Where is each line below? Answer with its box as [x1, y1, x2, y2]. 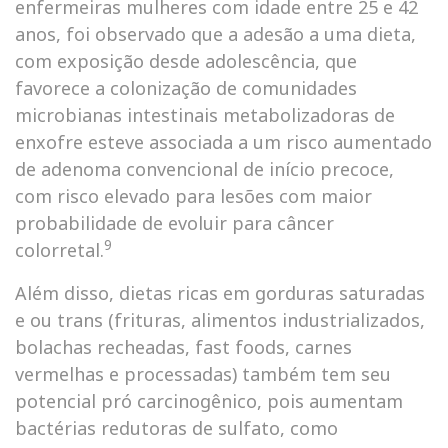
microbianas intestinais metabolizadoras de [15, 103, 395, 127]
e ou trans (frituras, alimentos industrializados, [15, 308, 425, 332]
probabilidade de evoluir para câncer [15, 211, 334, 235]
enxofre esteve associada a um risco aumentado [15, 130, 432, 154]
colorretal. [15, 238, 104, 262]
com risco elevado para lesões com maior [15, 184, 372, 208]
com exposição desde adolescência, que [15, 49, 357, 73]
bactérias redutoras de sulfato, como [15, 416, 338, 440]
